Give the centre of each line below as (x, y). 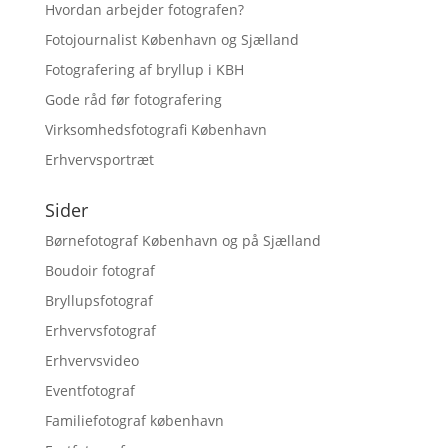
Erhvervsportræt (99, 159)
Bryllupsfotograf (98, 300)
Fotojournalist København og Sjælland (171, 39)
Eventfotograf (89, 390)
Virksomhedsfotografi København (155, 129)
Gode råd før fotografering (133, 99)
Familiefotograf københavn (134, 420)
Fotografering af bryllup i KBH (144, 69)
